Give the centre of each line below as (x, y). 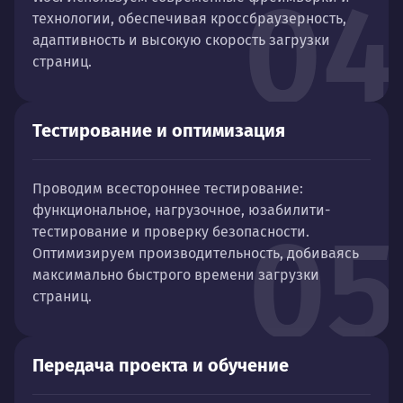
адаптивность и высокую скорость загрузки (181, 40)
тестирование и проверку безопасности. (171, 231)
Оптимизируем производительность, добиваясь (196, 253)
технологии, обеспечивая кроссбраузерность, (189, 18)
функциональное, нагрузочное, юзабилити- (181, 210)
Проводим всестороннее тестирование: (168, 188)
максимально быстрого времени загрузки (176, 274)
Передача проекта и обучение (161, 365)
